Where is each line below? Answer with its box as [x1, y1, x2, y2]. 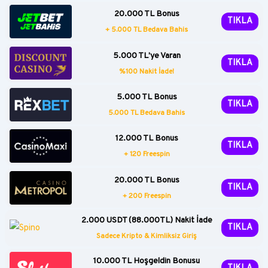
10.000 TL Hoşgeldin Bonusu [93, 255, 200, 266]
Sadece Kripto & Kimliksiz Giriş [96, 232, 197, 242]
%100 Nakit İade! [119, 66, 175, 77]
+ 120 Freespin [123, 150, 170, 160]
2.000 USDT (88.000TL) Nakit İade [81, 215, 212, 226]
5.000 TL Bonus [116, 92, 177, 102]
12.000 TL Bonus [115, 133, 178, 144]
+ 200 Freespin [122, 191, 171, 201]
